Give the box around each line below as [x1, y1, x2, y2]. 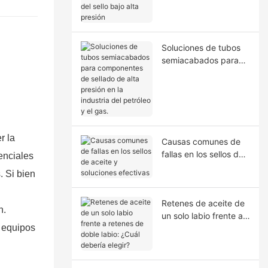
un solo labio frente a [161, 210, 243, 221]
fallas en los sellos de [161, 148, 243, 159]
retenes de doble [161, 223, 228, 233]
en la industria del [161, 92, 230, 103]
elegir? [161, 248, 187, 258]
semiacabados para [161, 54, 239, 65]
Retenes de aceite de [161, 197, 245, 208]
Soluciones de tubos [161, 42, 240, 53]
